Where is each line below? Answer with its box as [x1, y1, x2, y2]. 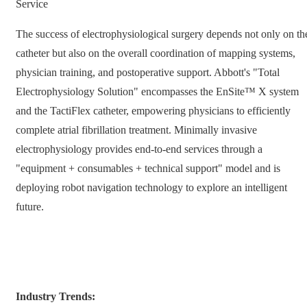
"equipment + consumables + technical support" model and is [16, 162, 280, 174]
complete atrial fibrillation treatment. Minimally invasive [16, 124, 257, 136]
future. [16, 201, 44, 212]
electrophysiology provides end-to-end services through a [16, 143, 262, 155]
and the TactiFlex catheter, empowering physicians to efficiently [16, 105, 291, 116]
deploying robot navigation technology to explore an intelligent [16, 182, 287, 193]
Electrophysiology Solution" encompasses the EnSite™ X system [16, 86, 299, 97]
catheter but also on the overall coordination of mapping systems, [16, 47, 295, 59]
